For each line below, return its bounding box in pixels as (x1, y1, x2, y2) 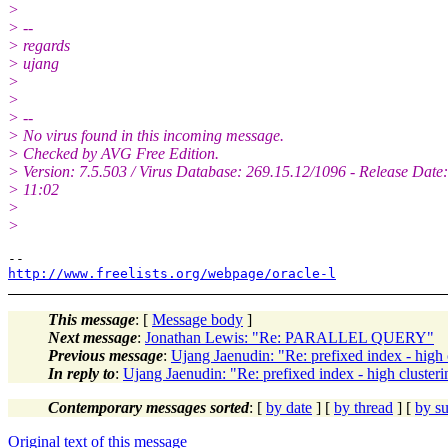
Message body (152, 310, 243, 328)
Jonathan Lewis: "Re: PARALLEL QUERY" (145, 328, 434, 346)
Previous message (48, 346, 163, 364)
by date (266, 398, 312, 416)
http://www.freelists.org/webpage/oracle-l (8, 265, 336, 281)
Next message (48, 328, 137, 346)
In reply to (48, 364, 115, 382)
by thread (334, 398, 393, 416)
